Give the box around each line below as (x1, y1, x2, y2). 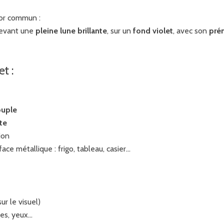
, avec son (173, 25, 209, 35)
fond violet (133, 25, 173, 35)
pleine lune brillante (35, 25, 107, 35)
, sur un (107, 25, 133, 35)
